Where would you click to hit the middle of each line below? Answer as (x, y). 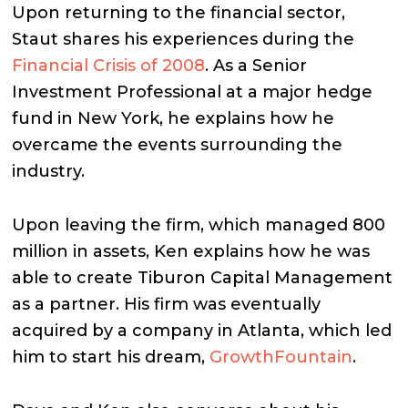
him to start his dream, (111, 357)
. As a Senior (256, 66)
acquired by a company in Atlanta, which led (202, 331)
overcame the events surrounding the (178, 145)
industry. (49, 171)
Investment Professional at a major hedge (193, 92)
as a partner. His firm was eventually (167, 304)
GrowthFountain (281, 357)
